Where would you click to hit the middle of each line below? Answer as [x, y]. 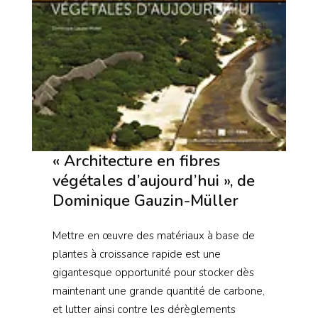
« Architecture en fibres [136, 161]
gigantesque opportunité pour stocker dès [153, 273]
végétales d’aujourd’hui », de [153, 181]
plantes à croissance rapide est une [136, 254]
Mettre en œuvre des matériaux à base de [153, 236]
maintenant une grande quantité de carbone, [158, 291]
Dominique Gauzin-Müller [145, 201]
